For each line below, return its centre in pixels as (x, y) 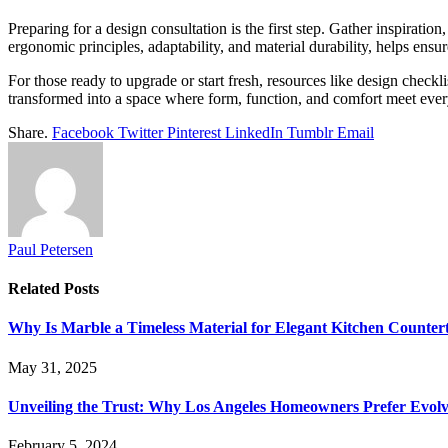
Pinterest (194, 132)
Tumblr (310, 132)
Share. (28, 132)
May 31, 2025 (52, 367)
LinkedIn (254, 132)
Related (36, 289)
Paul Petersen (50, 249)
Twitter (140, 132)
